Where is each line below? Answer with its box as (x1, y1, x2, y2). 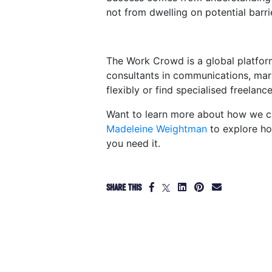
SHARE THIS (106, 182, 141, 192)
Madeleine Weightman (106, 122, 207, 135)
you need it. (106, 137, 160, 149)
